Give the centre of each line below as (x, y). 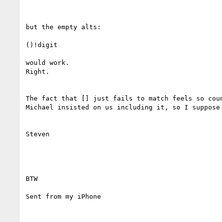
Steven (38, 134)
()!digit (42, 45)
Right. (38, 71)
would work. (48, 62)
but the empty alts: (63, 27)
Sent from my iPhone (63, 196)
